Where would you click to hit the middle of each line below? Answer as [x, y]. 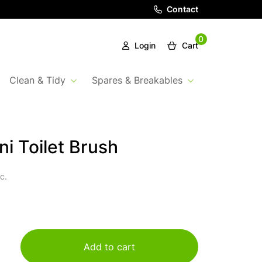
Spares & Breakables [137, 82]
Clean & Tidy [37, 82]
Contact [181, 10]
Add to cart [109, 248]
